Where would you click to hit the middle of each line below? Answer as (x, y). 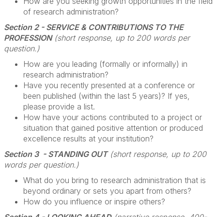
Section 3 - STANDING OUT (56, 154)
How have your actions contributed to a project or (113, 117)
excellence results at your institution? (88, 139)
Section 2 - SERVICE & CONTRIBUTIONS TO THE (94, 27)
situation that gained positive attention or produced (113, 128)
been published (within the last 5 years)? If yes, (107, 96)
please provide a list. (59, 107)
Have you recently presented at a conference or (109, 85)
